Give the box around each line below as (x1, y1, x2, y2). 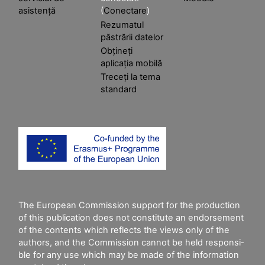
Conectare (104, 5, 147, 17)
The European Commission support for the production (18, 199, 240, 211)
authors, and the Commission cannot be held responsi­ (18, 237, 244, 248)
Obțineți (101, 45, 133, 56)
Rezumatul (101, 20, 144, 31)
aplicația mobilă (101, 57, 163, 69)
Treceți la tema (101, 71, 161, 82)
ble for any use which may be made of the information (18, 249, 239, 260)
